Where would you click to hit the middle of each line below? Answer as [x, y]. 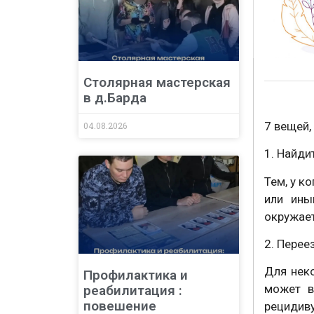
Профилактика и [136, 275]
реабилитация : [133, 290]
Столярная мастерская [157, 83]
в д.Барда [115, 98]
